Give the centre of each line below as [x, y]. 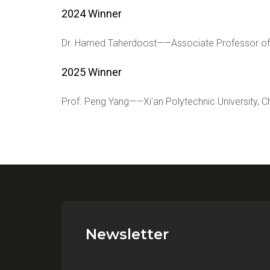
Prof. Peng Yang [95, 102]
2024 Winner [92, 14]
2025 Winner [92, 72]
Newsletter [127, 234]
